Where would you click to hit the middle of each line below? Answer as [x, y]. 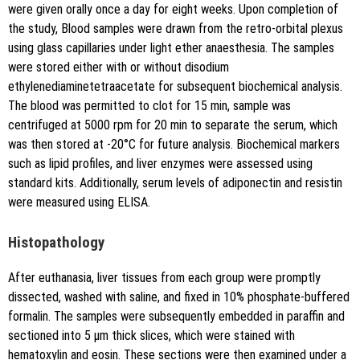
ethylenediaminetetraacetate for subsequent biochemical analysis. [175, 86]
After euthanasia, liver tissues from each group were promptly [164, 278]
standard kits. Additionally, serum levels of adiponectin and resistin [175, 182]
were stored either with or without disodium [119, 67]
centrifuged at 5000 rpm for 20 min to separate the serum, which [173, 125]
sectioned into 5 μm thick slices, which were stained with [151, 336]
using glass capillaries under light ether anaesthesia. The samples [171, 47]
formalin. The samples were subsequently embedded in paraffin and [176, 317]
